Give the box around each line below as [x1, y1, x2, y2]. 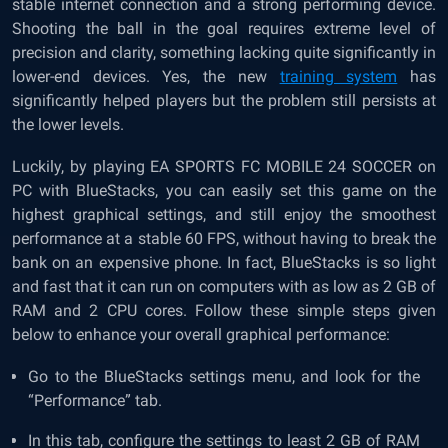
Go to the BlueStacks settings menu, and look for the [28, 367, 420, 387]
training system [279, 67, 398, 87]
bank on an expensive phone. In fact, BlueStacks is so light [12, 253, 436, 273]
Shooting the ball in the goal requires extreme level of [12, 19, 436, 39]
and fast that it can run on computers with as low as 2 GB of [12, 277, 436, 297]
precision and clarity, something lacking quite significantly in [12, 43, 436, 63]
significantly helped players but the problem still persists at [12, 91, 436, 111]
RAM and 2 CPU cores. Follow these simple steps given [12, 301, 436, 321]
